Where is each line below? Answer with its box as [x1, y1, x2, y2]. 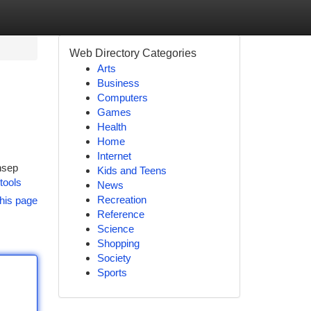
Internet [96, 150, 131, 162]
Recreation [96, 194, 146, 205]
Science [96, 223, 134, 235]
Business [96, 77, 140, 89]
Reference [96, 208, 144, 220]
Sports [96, 267, 127, 278]
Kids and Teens [96, 165, 167, 176]
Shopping [96, 237, 140, 249]
